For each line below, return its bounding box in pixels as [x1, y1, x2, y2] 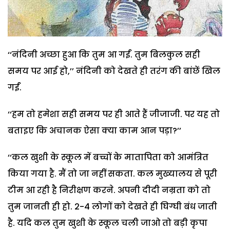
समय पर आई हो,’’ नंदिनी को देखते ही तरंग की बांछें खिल [8, 65, 220, 77]
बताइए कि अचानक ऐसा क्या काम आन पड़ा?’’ [8, 124, 181, 137]
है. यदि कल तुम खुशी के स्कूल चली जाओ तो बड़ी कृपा [8, 217, 207, 229]
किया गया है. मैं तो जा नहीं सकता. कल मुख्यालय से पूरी [8, 167, 217, 180]
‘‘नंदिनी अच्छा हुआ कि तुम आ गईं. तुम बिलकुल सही [8, 48, 200, 61]
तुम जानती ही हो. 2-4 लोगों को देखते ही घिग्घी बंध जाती [8, 200, 217, 213]
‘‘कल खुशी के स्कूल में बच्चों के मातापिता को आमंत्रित [8, 151, 208, 163]
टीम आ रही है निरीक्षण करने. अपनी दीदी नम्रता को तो [8, 184, 210, 196]
